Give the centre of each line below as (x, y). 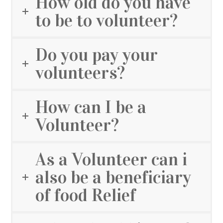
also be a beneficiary (113, 177)
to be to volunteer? (107, 21)
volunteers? (80, 73)
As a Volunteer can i (111, 160)
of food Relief (86, 195)
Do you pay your (97, 55)
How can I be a (91, 107)
